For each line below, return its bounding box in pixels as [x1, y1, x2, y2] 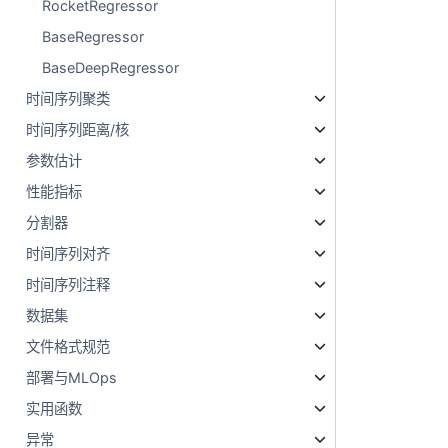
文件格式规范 [26, 338, 111, 355]
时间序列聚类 [26, 90, 111, 107]
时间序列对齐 [26, 245, 111, 262]
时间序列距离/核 [26, 121, 130, 138]
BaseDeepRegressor [42, 59, 180, 76]
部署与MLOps [26, 369, 118, 386]
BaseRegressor [42, 28, 145, 45]
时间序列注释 [26, 276, 111, 293]
